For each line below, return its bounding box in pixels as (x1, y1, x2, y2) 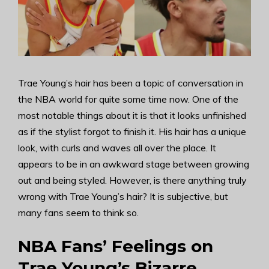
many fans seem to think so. (18, 207, 139, 219)
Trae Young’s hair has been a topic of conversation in (18, 77, 243, 89)
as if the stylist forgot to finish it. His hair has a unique (18, 125, 246, 138)
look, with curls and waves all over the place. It (18, 142, 216, 154)
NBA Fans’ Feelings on (18, 236, 213, 256)
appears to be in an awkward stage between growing (18, 158, 249, 170)
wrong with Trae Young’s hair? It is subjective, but (18, 190, 228, 202)
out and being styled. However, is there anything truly (18, 174, 247, 186)
